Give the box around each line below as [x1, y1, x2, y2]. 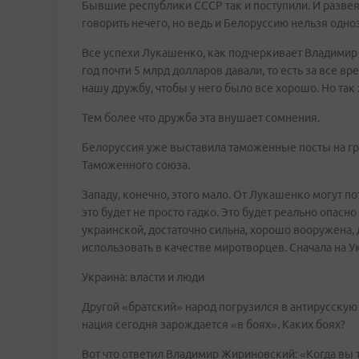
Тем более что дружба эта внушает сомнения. [82, 111, 320, 124]
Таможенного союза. [82, 159, 190, 171]
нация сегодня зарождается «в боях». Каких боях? [82, 318, 345, 331]
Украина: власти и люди [82, 271, 204, 284]
